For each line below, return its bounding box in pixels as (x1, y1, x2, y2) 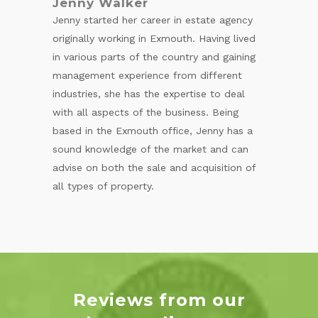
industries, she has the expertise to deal (53, 87, 245, 99)
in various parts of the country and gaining (53, 50, 256, 62)
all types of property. (53, 180, 154, 192)
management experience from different (53, 69, 242, 81)
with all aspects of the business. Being (53, 106, 238, 118)
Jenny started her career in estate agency (53, 13, 253, 26)
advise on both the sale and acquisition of (53, 161, 256, 173)
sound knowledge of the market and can (53, 143, 248, 155)
